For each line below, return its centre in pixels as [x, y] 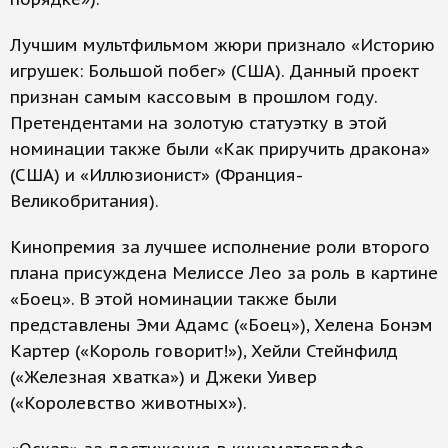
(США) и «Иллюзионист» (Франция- [156, 175]
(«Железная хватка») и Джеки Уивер [163, 377]
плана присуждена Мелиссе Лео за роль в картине [224, 273]
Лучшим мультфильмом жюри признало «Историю [222, 45]
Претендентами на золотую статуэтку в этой [198, 123]
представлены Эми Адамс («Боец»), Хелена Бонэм [221, 325]
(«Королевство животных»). [128, 403]
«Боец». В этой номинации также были [173, 299]
